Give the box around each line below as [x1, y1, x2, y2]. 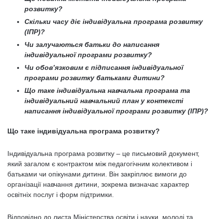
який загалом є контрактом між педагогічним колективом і [7, 160, 192, 168]
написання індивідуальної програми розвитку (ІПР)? [24, 107, 208, 115]
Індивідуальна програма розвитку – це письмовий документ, [7, 150, 199, 157]
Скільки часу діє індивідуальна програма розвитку [24, 18, 203, 25]
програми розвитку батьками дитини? [24, 74, 165, 82]
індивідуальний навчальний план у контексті [24, 97, 183, 105]
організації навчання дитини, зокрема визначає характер [7, 180, 189, 188]
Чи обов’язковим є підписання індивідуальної [24, 64, 183, 71]
